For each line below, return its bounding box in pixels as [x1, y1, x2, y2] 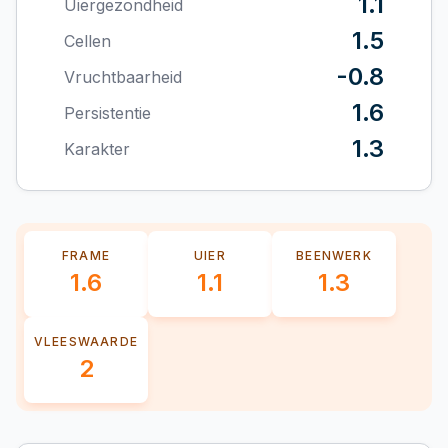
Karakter [64, 139, 130, 160]
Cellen [64, 31, 111, 52]
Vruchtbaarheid [64, 67, 182, 88]
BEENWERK [296, 248, 372, 264]
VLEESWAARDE [33, 334, 139, 350]
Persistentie [64, 103, 151, 124]
